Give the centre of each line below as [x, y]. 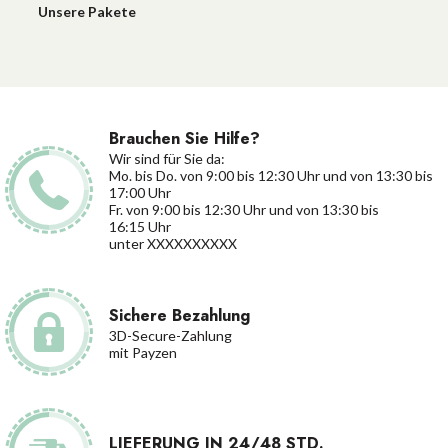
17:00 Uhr [139, 192]
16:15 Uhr [139, 226]
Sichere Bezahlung [179, 315]
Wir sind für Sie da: [166, 158]
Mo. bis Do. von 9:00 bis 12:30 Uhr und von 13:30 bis [270, 175]
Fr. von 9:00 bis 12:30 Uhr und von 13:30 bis [243, 209]
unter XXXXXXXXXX [172, 243]
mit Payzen [142, 352]
